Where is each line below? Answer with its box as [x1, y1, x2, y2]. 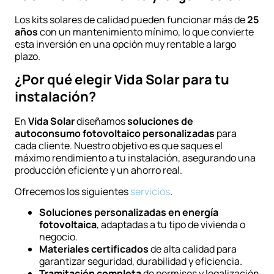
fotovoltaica [39, 218, 97, 232]
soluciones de [127, 114, 193, 128]
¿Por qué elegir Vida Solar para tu [15, 70, 229, 89]
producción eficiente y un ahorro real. [15, 163, 182, 177]
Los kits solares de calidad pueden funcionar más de [15, 12, 247, 26]
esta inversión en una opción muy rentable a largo [15, 37, 236, 51]
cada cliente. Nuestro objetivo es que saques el [15, 139, 223, 153]
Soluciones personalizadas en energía [39, 206, 218, 220]
